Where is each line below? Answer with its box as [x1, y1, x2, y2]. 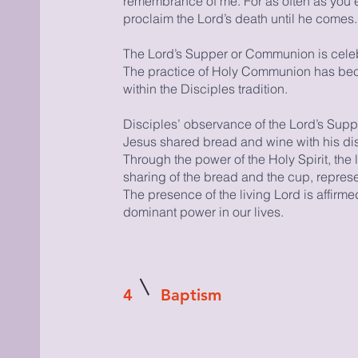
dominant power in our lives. [122, 204, 284, 220]
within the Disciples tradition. [122, 81, 288, 97]
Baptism [160, 285, 221, 304]
